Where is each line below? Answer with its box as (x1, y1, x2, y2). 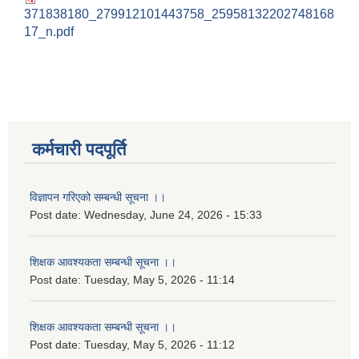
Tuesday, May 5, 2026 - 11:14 (84, 273, 235, 287)
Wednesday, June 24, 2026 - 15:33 (84, 208, 262, 222)
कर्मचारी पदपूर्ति (32, 139, 126, 160)
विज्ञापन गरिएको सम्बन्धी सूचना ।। (30, 191, 166, 204)
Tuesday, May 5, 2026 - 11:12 (84, 338, 235, 352)
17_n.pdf (24, 25, 74, 39)
